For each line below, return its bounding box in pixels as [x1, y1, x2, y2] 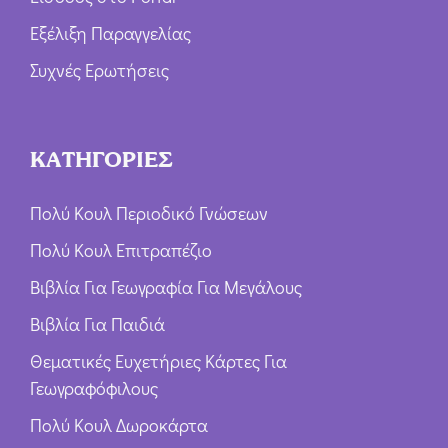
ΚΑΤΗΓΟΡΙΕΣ [30, 147, 173, 173]
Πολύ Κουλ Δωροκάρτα [30, 413, 208, 438]
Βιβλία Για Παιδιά [30, 312, 165, 337]
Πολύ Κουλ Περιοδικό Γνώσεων [30, 201, 268, 226]
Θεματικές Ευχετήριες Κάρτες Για [30, 349, 287, 374]
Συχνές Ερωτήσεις [30, 58, 169, 83]
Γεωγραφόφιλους [30, 376, 158, 401]
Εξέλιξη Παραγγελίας [30, 21, 191, 46]
